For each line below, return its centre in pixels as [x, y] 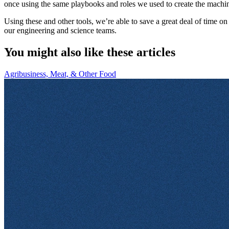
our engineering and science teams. [60, 30]
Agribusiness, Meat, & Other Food [60, 74]
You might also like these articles [90, 52]
